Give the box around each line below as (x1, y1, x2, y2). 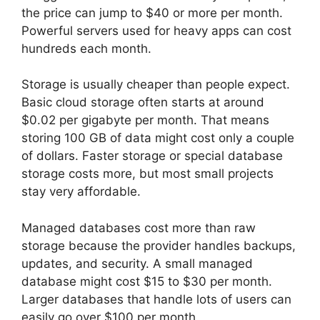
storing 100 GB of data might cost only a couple (21, 131, 294, 145)
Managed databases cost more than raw (21, 220, 256, 235)
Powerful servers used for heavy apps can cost (21, 23, 291, 38)
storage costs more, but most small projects (21, 166, 274, 181)
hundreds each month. (21, 41, 151, 56)
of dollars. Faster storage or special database (21, 149, 283, 163)
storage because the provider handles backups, (21, 238, 296, 253)
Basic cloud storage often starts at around (21, 95, 264, 109)
